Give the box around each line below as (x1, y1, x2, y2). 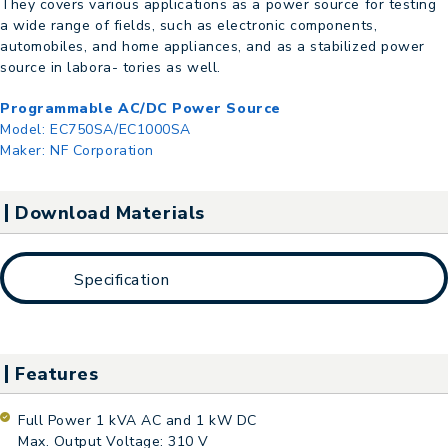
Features (15, 362, 99, 387)
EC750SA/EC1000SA (50, 120, 191, 139)
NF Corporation (50, 141, 154, 160)
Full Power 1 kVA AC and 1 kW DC (18, 411, 257, 431)
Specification (74, 268, 170, 291)
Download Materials (15, 201, 205, 225)
